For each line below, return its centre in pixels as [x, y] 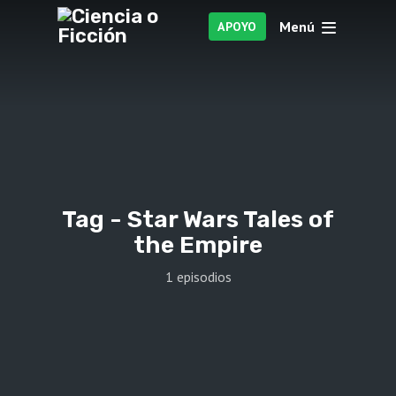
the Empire [198, 245]
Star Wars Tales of [231, 220]
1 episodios [198, 276]
